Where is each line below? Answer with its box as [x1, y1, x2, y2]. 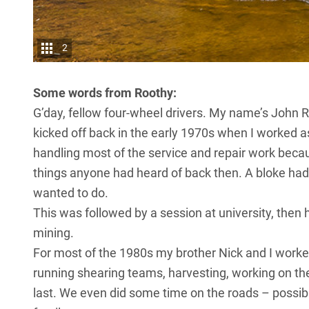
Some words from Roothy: [33, 86, 177, 101]
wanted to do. [33, 186, 108, 201]
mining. [33, 226, 74, 241]
